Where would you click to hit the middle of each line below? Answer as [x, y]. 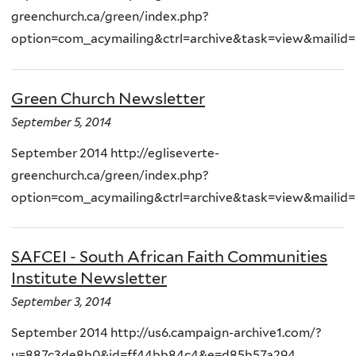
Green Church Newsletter [108, 98]
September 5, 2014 [61, 122]
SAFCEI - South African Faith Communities [169, 257]
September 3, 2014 [61, 302]
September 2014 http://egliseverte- [115, 153]
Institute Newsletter [89, 279]
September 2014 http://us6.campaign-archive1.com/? [166, 333]
